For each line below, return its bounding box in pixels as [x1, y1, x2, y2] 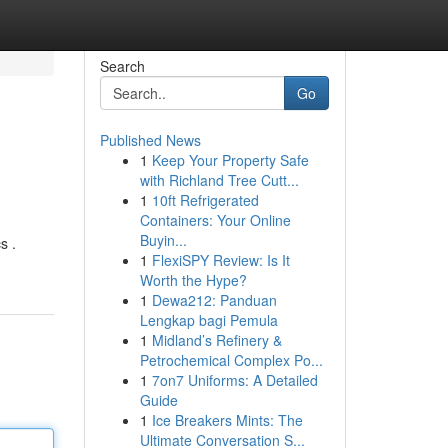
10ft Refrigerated [151, 190, 259, 210]
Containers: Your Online [139, 210, 291, 230]
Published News [99, 130, 201, 150]
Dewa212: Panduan [151, 290, 277, 310]
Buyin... [139, 230, 187, 250]
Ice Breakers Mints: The [151, 410, 303, 430]
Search [99, 56, 145, 76]
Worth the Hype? [139, 270, 247, 290]
